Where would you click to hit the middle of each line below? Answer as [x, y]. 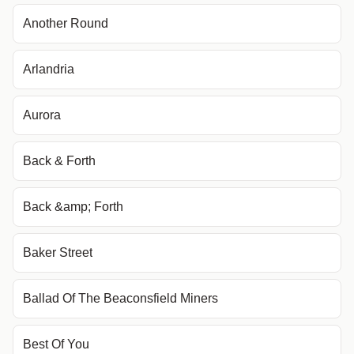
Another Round [66, 23]
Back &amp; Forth [73, 207]
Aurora [42, 115]
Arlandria [49, 69]
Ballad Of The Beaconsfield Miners [121, 298]
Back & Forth [59, 161]
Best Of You [56, 344]
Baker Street [58, 252]
